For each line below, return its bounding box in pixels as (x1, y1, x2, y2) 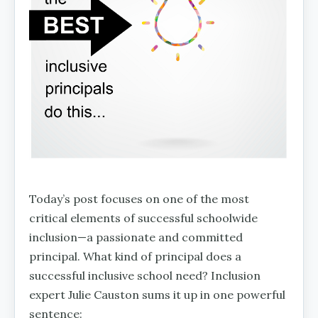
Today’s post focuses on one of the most (29, 191, 249, 206)
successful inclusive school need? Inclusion (29, 268, 261, 283)
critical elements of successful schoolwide (29, 210, 258, 225)
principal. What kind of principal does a (29, 248, 241, 263)
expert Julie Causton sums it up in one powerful (29, 287, 285, 302)
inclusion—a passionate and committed (29, 229, 243, 244)
